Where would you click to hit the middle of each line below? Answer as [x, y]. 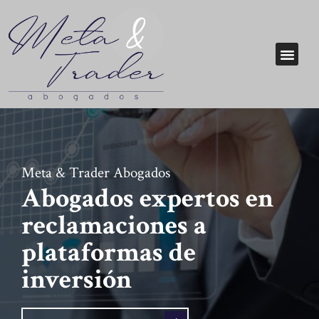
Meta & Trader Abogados [96, 172]
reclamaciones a [114, 225]
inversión [77, 279]
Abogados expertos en [147, 198]
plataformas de [109, 252]
